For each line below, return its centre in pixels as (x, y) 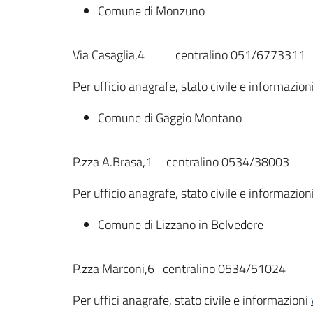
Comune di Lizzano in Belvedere (181, 225)
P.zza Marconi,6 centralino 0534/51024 (179, 269)
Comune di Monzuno (151, 11)
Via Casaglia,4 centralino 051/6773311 (189, 55)
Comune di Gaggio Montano (170, 118)
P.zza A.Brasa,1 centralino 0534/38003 (181, 162)
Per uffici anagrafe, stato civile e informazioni (192, 300)
